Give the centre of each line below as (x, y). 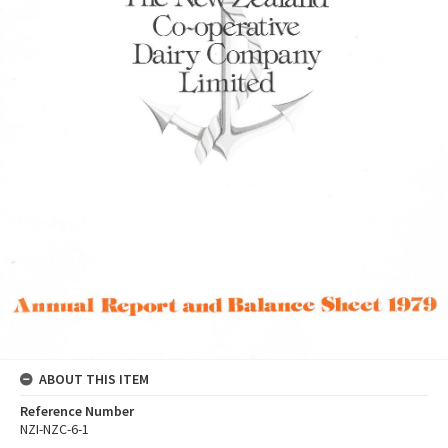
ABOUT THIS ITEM (94, 379)
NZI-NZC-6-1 (54, 429)
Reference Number (77, 411)
